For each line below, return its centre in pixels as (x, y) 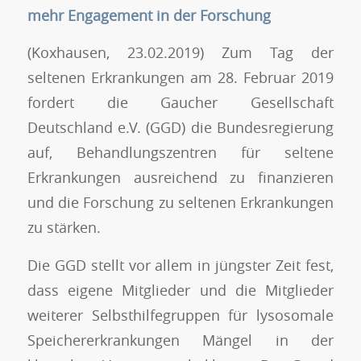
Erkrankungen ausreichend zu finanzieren (180, 178)
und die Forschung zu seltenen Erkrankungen (180, 203)
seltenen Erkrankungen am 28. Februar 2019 (180, 78)
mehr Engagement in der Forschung (149, 15)
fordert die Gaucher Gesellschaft (180, 103)
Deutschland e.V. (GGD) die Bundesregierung (180, 128)
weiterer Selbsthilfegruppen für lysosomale (180, 315)
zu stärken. (64, 228)
